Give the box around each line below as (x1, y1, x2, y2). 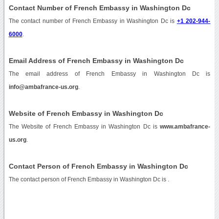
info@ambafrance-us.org (8, 84, 78, 90)
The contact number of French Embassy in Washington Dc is (8, 18, 177, 24)
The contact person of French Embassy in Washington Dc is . (8, 176, 169, 182)
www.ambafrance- (160, 123, 211, 130)
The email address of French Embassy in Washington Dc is (8, 70, 211, 77)
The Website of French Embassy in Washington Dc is (8, 123, 160, 130)
